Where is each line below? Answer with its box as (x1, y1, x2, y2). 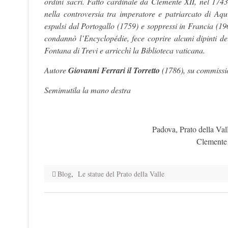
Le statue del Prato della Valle (78, 168, 164, 179)
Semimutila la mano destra (44, 84, 131, 95)
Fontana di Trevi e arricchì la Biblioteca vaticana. (44, 45, 205, 55)
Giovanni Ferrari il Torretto (68, 65, 160, 76)
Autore (44, 65, 68, 75)
